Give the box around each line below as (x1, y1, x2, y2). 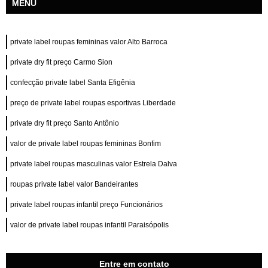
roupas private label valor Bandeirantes (10, 180, 138, 188)
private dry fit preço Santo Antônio (10, 119, 119, 127)
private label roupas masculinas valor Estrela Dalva (10, 160, 177, 168)
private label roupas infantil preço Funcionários (10, 200, 163, 209)
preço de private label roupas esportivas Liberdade (10, 99, 176, 107)
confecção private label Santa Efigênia (10, 78, 135, 87)
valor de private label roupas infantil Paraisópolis (10, 221, 169, 229)
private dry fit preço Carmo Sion (10, 58, 112, 66)
